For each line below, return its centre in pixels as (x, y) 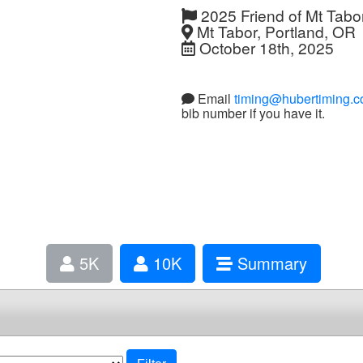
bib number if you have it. (253, 113)
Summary (270, 263)
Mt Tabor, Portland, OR (274, 31)
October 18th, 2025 (265, 47)
